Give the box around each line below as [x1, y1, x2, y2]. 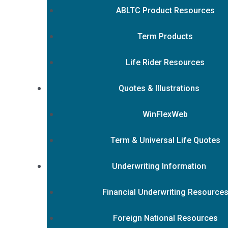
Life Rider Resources [126, 58, 205, 67]
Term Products [137, 32, 193, 41]
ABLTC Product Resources [116, 6, 215, 15]
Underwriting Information [112, 161, 206, 171]
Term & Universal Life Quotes [110, 135, 220, 145]
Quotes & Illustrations [119, 83, 199, 93]
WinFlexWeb [142, 109, 188, 119]
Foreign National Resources [112, 213, 218, 223]
